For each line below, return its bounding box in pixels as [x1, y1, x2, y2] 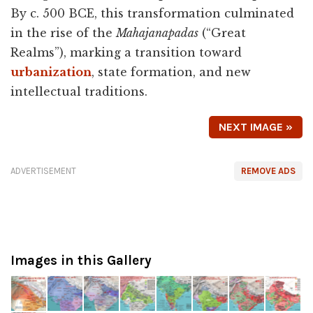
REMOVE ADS [241, 165, 296, 176]
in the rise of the [10, 25, 116, 40]
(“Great [198, 25, 246, 40]
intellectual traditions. [10, 84, 147, 99]
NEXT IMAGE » [219, 119, 293, 133]
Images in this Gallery [10, 252, 152, 268]
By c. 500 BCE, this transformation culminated [10, 6, 294, 20]
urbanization [10, 64, 92, 79]
